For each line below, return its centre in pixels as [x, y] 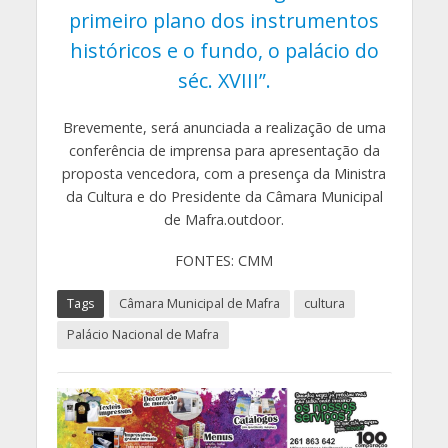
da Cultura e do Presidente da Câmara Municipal [224, 197]
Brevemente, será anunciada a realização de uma [224, 128]
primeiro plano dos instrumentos [224, 21]
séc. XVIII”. [224, 81]
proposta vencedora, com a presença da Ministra [224, 174]
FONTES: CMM [224, 261]
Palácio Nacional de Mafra [142, 335]
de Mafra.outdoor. [224, 220]
